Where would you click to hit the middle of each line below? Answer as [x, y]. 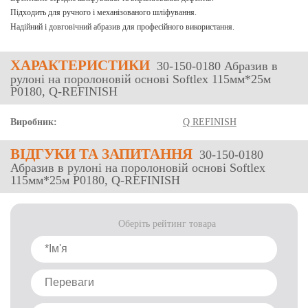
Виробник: [34, 122]
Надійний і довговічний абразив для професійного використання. [122, 27]
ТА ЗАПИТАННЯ [134, 154]
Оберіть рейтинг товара [167, 224]
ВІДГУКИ [43, 154]
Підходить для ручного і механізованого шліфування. [103, 12]
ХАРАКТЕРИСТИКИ [80, 65]
